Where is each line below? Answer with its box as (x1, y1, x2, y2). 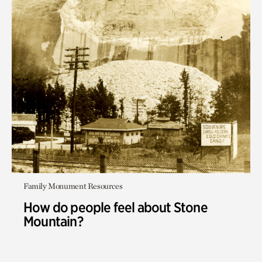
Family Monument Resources (23, 181, 123, 191)
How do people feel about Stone (23, 199, 208, 216)
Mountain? (23, 213, 83, 230)
